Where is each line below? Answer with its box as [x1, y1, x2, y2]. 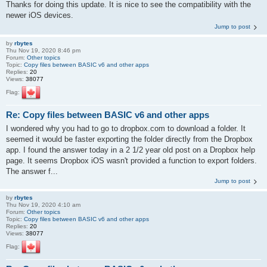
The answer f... [6, 166, 58, 176]
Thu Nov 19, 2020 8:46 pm [6, 47, 80, 54]
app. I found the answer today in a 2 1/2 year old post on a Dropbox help [6, 145, 255, 154]
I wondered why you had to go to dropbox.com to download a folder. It [6, 123, 246, 133]
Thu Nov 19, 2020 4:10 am [6, 201, 80, 208]
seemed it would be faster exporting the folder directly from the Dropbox [6, 134, 253, 144]
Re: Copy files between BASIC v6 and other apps [6, 110, 209, 120]
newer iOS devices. [6, 11, 73, 20]
